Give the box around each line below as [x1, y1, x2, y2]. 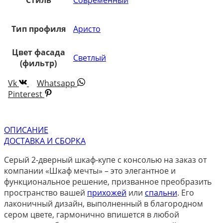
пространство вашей [4, 187, 87, 198]
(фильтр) [20, 57, 57, 69]
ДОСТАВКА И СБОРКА [4, 135, 86, 146]
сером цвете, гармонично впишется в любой [4, 209, 179, 220]
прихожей [87, 187, 126, 198]
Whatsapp [37, 77, 75, 89]
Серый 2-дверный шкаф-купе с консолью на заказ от [4, 154, 207, 165]
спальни [145, 187, 177, 198]
